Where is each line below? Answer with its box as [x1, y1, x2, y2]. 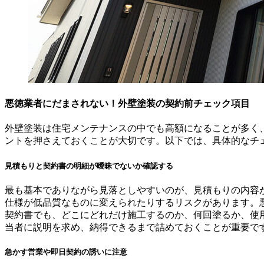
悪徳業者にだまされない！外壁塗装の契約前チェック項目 [5, 98, 250, 109]
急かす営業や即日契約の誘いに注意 [5, 247, 127, 256]
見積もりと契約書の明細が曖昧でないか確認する [5, 161, 173, 170]
